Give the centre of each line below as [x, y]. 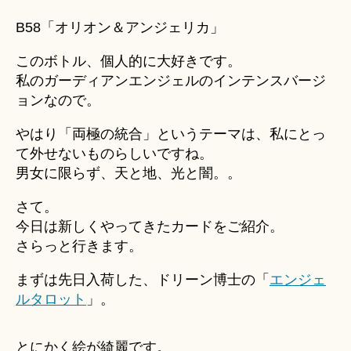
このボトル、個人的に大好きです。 [128, 62]
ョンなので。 [58, 101]
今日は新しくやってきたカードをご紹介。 [150, 227]
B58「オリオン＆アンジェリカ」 [120, 28]
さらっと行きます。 [79, 246]
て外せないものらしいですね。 [114, 154]
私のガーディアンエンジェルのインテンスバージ [171, 81]
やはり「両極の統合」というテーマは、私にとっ [171, 134]
